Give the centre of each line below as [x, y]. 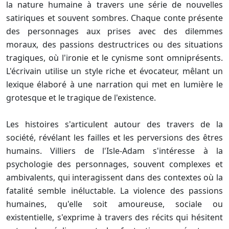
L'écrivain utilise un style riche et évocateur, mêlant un [114, 71]
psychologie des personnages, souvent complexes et [114, 164]
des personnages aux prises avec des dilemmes [114, 31]
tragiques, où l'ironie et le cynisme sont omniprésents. [114, 58]
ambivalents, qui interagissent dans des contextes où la [114, 178]
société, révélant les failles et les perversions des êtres [114, 138]
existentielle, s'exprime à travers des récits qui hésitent [114, 217]
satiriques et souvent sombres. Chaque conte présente [114, 18]
